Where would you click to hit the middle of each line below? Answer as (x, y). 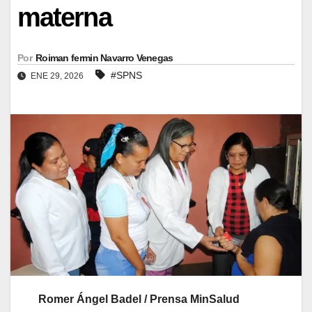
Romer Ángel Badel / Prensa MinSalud (139, 299)
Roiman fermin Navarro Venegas (104, 57)
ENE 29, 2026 (57, 76)
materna (64, 17)
